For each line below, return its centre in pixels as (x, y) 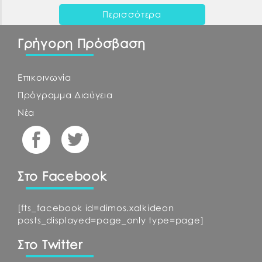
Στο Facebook (62, 176)
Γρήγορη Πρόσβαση (82, 43)
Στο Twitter (50, 244)
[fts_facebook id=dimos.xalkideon (96, 207)
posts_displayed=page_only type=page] (111, 220)
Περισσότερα (132, 14)
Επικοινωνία (44, 77)
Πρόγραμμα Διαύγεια (65, 94)
